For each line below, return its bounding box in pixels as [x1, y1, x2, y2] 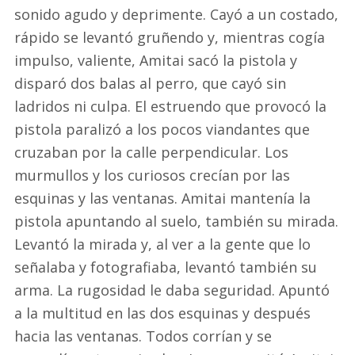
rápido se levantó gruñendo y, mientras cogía [14, 27, 325, 47]
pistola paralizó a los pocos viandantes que [14, 119, 310, 139]
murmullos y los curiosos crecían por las [14, 165, 290, 185]
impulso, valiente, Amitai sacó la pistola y [14, 50, 297, 70]
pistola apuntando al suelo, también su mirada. [14, 211, 338, 231]
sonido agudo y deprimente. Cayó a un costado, [14, 4, 338, 24]
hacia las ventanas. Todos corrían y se [14, 326, 272, 345]
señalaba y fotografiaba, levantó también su [14, 257, 317, 277]
